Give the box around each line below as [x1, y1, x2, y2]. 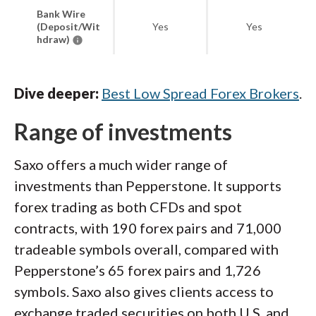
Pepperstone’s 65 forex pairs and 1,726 [14, 262, 261, 279]
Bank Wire [37, 8, 85, 20]
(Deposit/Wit [37, 20, 100, 32]
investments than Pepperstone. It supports [14, 177, 281, 194]
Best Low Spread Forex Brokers [102, 85, 299, 102]
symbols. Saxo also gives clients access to [14, 283, 274, 300]
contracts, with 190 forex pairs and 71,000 [14, 219, 281, 236]
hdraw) [37, 33, 72, 45]
